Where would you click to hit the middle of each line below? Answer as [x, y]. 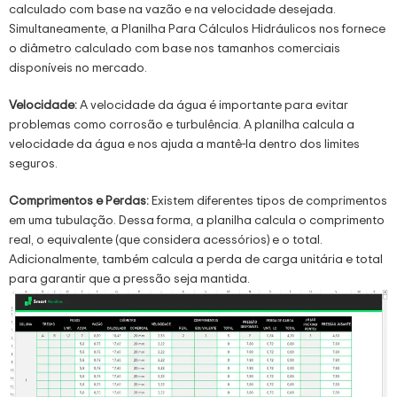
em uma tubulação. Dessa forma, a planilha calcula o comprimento [197, 220]
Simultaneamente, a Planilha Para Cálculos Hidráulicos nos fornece [197, 28]
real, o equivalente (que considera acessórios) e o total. [166, 239]
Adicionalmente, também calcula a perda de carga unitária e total [196, 259]
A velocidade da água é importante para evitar [214, 105]
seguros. [33, 163]
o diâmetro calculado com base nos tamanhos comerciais [175, 48]
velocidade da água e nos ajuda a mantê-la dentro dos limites [184, 144]
